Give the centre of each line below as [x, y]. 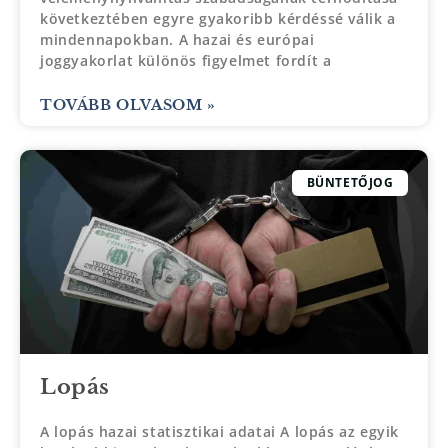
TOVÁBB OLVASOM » [128, 104]
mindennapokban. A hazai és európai [177, 39]
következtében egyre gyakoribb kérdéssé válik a [218, 18]
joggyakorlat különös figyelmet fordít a [186, 60]
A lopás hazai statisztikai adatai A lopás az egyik [220, 431]
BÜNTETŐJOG [350, 182]
